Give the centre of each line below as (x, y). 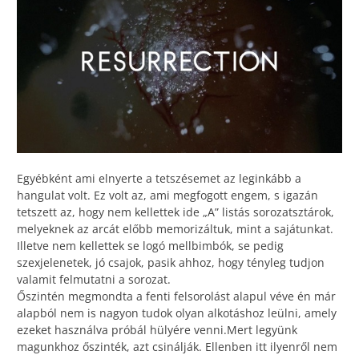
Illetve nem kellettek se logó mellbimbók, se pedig (150, 245)
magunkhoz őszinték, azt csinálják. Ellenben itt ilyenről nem (177, 346)
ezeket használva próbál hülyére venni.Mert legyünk (157, 329)
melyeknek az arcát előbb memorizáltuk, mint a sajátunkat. (175, 228)
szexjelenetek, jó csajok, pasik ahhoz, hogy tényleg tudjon (171, 262)
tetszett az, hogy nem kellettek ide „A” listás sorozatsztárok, (175, 212)
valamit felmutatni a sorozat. (94, 279)
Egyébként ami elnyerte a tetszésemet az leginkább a (159, 178)
